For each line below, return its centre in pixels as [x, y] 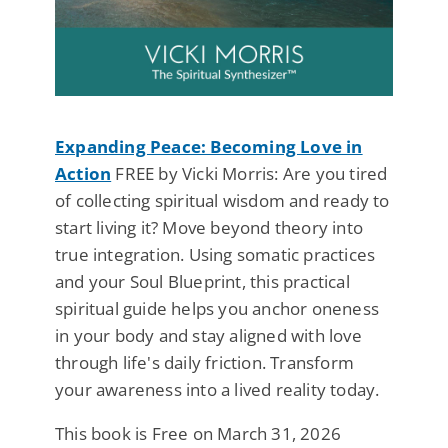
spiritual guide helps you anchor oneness [217, 308]
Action [83, 173]
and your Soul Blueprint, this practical [202, 281]
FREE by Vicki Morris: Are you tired [249, 173]
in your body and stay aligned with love [208, 335]
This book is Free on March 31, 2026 [198, 433]
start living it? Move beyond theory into [209, 227]
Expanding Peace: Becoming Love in [209, 146]
